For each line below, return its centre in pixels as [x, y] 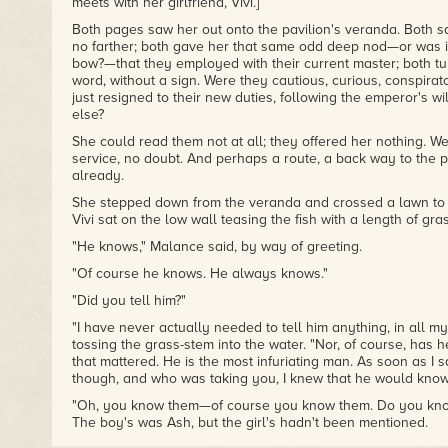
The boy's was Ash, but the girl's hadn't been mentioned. [249, 422]
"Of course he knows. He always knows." [199, 273]
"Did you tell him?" [128, 300]
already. [97, 175]
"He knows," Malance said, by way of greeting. [216, 246]
